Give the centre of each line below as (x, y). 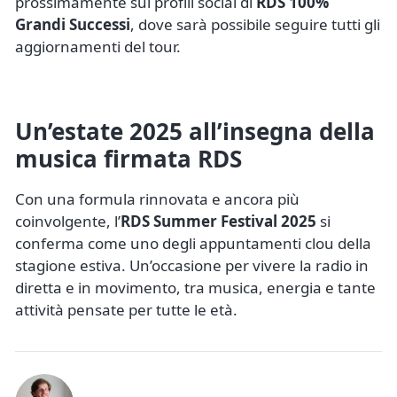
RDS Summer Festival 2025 (218, 221)
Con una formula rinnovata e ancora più (157, 198)
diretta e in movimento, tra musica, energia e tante (195, 287)
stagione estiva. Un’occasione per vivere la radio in (192, 265)
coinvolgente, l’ (68, 221)
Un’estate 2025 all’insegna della (195, 131)
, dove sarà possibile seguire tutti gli (255, 24)
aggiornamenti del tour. (98, 46)
